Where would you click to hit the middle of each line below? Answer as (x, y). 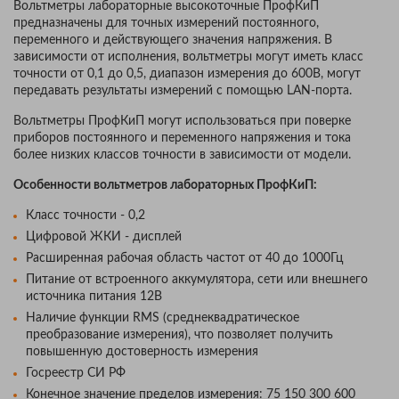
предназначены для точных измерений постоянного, (166, 23)
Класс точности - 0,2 (85, 215)
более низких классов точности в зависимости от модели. (182, 155)
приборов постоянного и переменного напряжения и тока (182, 138)
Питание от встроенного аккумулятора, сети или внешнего (197, 279)
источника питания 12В (94, 296)
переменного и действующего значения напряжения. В (173, 40)
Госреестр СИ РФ (76, 373)
